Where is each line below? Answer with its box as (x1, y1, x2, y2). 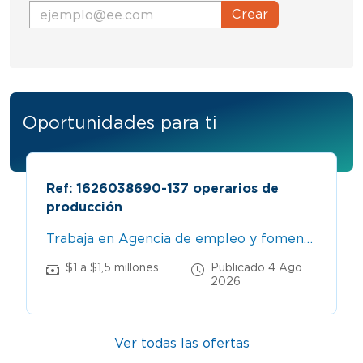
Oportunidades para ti (23, 112, 217, 133)
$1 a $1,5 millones (66, 260, 159, 274)
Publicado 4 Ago (211, 260, 302, 274)
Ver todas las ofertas (113, 335, 250, 351)
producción (46, 199, 122, 215)
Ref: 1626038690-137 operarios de (46, 180, 279, 196)
